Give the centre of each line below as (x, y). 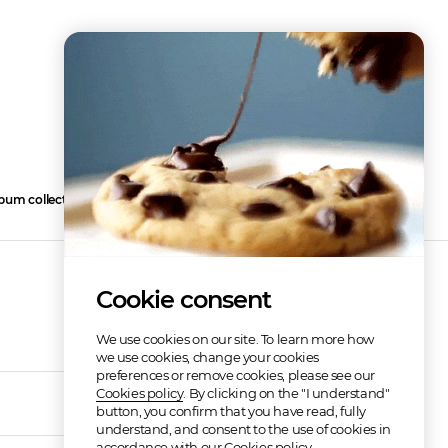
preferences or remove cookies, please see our (236, 375)
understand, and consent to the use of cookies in (243, 429)
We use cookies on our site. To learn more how (235, 339)
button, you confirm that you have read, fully (231, 411)
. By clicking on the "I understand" (286, 393)
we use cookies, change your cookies (208, 357)
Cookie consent (183, 299)
